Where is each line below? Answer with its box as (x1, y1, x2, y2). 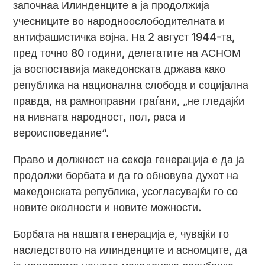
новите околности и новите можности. (13, 201, 202, 214)
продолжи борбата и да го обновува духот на (13, 169, 239, 182)
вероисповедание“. (13, 126, 109, 139)
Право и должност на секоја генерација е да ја (13, 153, 245, 166)
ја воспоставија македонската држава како (13, 62, 226, 75)
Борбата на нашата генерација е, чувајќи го (13, 227, 230, 240)
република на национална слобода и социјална (13, 78, 249, 91)
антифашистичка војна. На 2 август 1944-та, (13, 30, 235, 43)
